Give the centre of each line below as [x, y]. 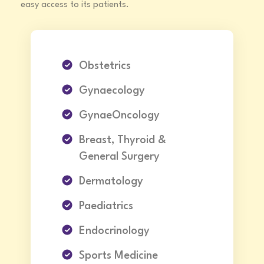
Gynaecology [112, 91]
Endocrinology [114, 231]
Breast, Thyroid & [123, 141]
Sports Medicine [118, 256]
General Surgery [119, 157]
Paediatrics [106, 207]
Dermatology [111, 182]
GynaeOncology [119, 116]
